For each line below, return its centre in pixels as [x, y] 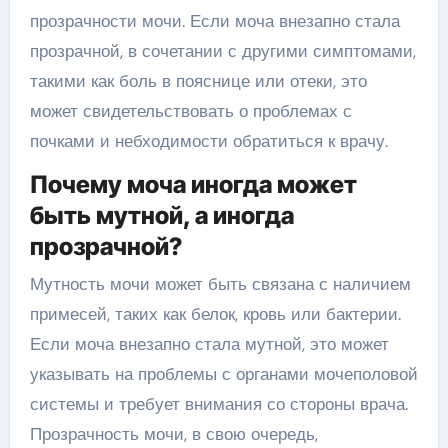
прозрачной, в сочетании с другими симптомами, [222, 51]
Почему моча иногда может [193, 184]
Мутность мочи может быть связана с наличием [220, 283]
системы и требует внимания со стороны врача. [218, 403]
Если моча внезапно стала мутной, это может [209, 343]
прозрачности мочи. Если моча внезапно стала [214, 21]
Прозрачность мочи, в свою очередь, [173, 433]
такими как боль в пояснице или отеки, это [198, 81]
